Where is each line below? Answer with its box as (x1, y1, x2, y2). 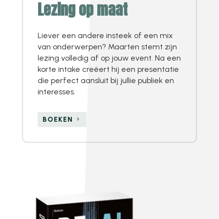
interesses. (37, 87, 75, 96)
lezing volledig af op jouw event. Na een (37, 53, 181, 63)
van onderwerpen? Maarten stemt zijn (37, 42, 177, 51)
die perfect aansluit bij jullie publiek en (37, 75, 174, 85)
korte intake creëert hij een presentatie (37, 64, 179, 74)
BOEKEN (42, 115, 73, 124)
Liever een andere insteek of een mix (37, 30, 173, 40)
